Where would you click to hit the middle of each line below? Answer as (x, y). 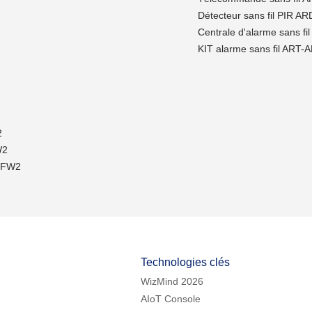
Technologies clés (185, 262)
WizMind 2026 (172, 281)
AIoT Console (171, 299)
